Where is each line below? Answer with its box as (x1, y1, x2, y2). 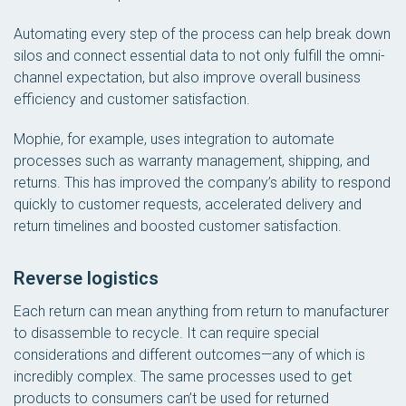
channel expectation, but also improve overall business (14, 69, 361, 86)
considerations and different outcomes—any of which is (14, 346, 365, 363)
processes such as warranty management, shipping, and (14, 152, 370, 169)
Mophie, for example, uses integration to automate (14, 130, 334, 148)
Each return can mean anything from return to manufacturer (14, 303, 389, 320)
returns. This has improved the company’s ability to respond (14, 174, 391, 191)
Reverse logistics (14, 267, 159, 289)
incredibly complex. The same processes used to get (14, 368, 352, 385)
